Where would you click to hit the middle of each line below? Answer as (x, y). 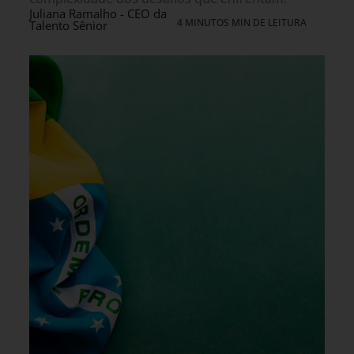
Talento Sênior (68, 26)
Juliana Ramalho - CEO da (98, 14)
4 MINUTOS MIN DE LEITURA (242, 23)
